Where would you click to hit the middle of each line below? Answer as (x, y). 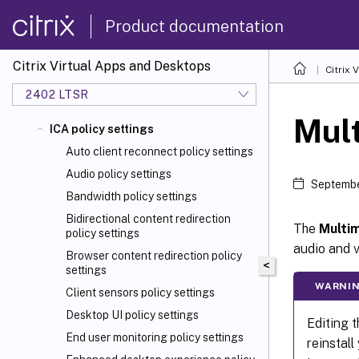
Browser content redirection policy (154, 256)
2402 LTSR (57, 94)
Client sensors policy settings (140, 292)
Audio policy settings (119, 174)
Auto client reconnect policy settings (159, 151)
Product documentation (194, 26)
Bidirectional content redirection (148, 219)
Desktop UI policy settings (132, 315)
